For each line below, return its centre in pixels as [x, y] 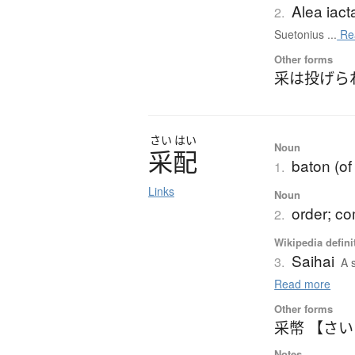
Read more [303, 284]
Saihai [313, 261]
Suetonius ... [306, 34]
